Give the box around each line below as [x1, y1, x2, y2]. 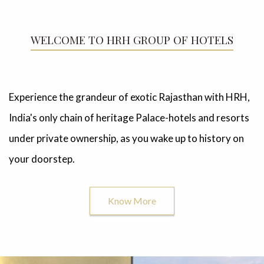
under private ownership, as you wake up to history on [9, 132, 244, 144]
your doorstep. [9, 153, 75, 165]
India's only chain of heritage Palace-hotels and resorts [9, 111, 249, 124]
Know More [108, 195, 156, 206]
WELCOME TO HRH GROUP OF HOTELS [31, 32, 233, 47]
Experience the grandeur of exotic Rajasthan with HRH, [9, 91, 250, 103]
